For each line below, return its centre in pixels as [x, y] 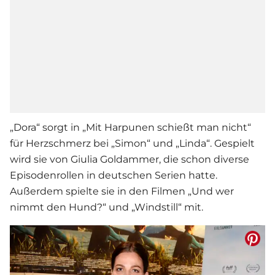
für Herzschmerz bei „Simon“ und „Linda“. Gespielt [132, 144]
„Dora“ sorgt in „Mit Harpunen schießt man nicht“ [130, 128]
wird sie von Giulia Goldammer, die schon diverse [130, 160]
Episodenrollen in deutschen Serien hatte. [114, 176]
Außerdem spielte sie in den [80, 192]
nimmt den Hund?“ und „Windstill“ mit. [108, 207]
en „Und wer [203, 192]
